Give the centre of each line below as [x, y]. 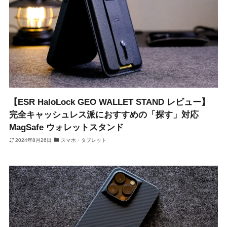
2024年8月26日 [34, 140]
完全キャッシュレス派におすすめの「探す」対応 [104, 115]
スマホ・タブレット [83, 140]
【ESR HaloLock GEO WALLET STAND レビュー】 [109, 102]
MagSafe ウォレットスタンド [66, 128]
